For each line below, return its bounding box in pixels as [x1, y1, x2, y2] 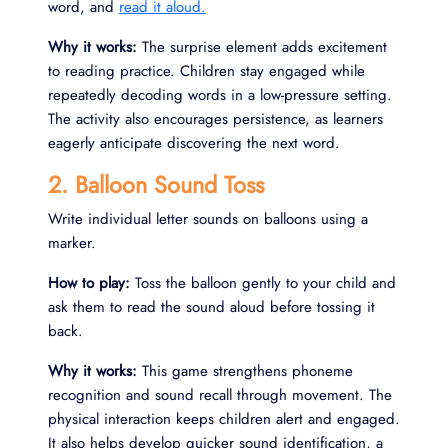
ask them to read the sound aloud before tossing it [48, 295, 375, 318]
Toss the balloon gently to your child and [130, 271, 396, 294]
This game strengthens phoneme [137, 359, 353, 382]
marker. [48, 231, 96, 254]
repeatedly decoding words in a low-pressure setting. [48, 83, 392, 106]
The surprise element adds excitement [137, 35, 387, 58]
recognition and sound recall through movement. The [48, 383, 392, 406]
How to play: [48, 271, 130, 294]
